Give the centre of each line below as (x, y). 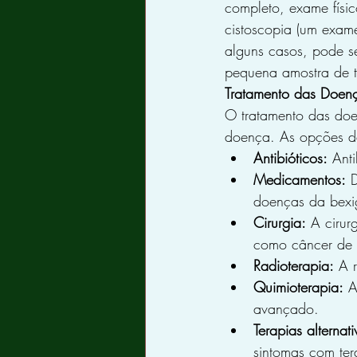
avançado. (286, 308)
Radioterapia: (294, 265)
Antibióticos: (290, 157)
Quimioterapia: (298, 286)
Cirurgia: (280, 222)
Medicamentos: (300, 179)
